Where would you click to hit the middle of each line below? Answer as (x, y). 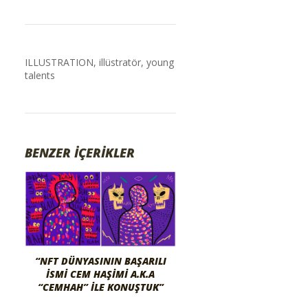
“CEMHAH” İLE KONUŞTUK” (100, 287)
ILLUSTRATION (59, 62)
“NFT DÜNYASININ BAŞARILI (100, 261)
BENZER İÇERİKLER (80, 152)
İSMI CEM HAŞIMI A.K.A (100, 274)
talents (40, 75)
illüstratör (120, 62)
